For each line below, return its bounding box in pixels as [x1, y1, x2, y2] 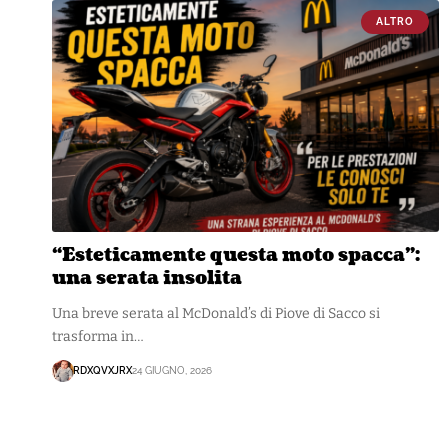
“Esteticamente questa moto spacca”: [52, 242, 420, 268]
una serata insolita [52, 265, 242, 291]
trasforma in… [52, 327, 144, 345]
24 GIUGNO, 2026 [132, 365, 212, 377]
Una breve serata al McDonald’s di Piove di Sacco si [52, 304, 380, 322]
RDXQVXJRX [73, 365, 132, 377]
